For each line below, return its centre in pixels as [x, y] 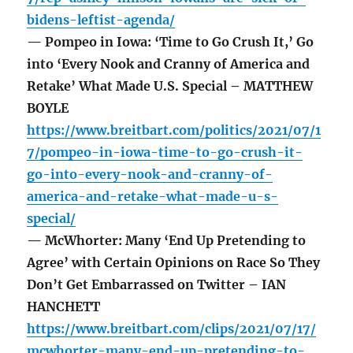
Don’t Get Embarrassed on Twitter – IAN [157, 285]
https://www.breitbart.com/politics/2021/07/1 [174, 130]
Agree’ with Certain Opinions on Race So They [174, 263]
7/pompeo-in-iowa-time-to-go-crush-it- [165, 152]
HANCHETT [64, 307]
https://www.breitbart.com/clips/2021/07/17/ [172, 329]
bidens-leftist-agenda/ [101, 20]
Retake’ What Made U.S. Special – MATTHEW [170, 86]
